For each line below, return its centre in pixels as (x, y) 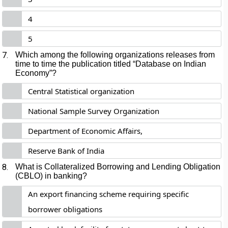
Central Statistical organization (81, 91)
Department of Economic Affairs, (85, 131)
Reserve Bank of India (66, 151)
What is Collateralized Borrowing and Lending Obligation (118, 167)
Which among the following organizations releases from (115, 55)
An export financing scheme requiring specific (109, 194)
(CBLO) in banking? (51, 176)
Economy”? (36, 73)
